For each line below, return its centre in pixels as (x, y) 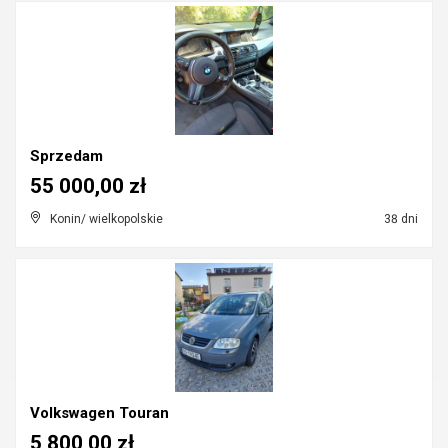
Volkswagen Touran (99, 413)
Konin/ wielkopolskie (106, 219)
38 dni (399, 219)
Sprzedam (66, 156)
